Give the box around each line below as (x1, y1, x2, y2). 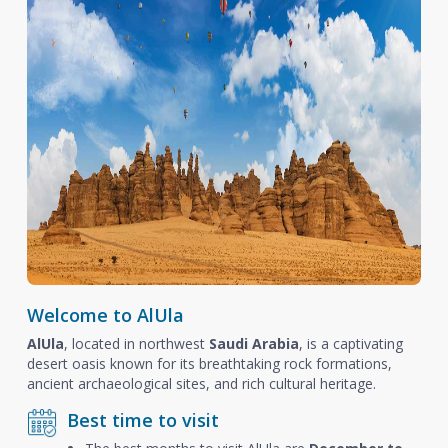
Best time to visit (66, 408, 219, 432)
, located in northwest (63, 334, 209, 353)
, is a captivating (298, 334, 403, 353)
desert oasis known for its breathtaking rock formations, (26, 354, 392, 373)
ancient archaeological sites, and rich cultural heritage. (26, 374, 376, 393)
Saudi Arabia (208, 334, 299, 353)
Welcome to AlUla (26, 303, 184, 327)
